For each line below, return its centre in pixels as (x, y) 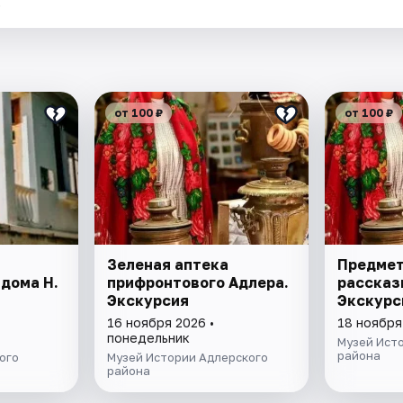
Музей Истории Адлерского (188, 358)
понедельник (149, 338)
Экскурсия (148, 301)
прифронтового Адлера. (198, 283)
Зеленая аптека (168, 265)
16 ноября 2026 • (161, 323)
